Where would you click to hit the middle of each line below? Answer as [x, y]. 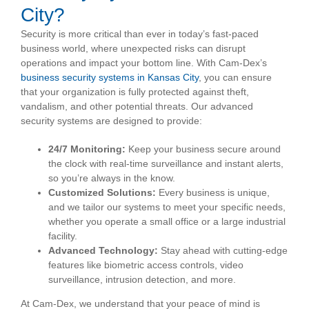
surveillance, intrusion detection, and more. [142, 280]
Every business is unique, [213, 193]
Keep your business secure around [203, 149]
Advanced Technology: [103, 251]
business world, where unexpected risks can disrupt [133, 49]
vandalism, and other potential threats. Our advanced [137, 107]
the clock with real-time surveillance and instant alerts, [166, 164]
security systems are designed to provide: [111, 121]
